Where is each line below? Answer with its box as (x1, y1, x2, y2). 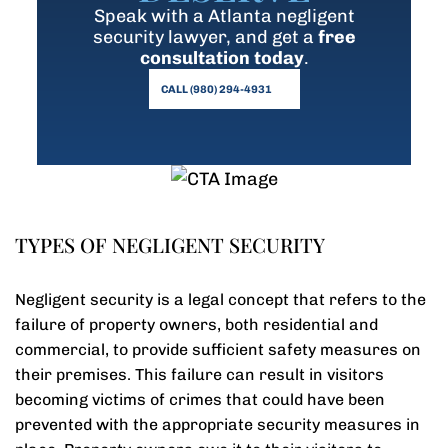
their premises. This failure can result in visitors (15, 365, 384, 384)
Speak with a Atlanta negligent (93, 5, 355, 27)
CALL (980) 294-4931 (160, 82, 272, 96)
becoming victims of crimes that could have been (15, 390, 385, 409)
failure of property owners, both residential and (15, 315, 378, 334)
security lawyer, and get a (92, 26, 318, 48)
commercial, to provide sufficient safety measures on (15, 340, 421, 359)
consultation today (139, 47, 304, 69)
